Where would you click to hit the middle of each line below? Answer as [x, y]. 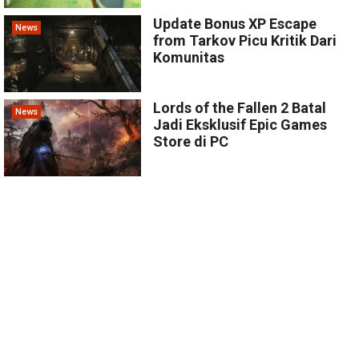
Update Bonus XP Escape [235, 23]
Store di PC [191, 141]
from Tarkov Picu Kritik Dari [245, 40]
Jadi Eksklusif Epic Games [240, 124]
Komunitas [189, 57]
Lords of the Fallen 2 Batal [240, 107]
